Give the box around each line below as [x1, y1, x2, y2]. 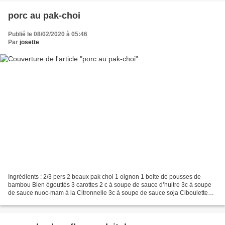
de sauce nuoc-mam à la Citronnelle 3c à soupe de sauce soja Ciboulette [8, 189, 208, 196]
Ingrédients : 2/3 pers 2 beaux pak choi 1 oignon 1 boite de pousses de [8, 173, 201, 180]
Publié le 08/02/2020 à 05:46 [8, 31, 87, 38]
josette [20, 39, 39, 46]
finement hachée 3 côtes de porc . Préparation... [8, 197, 138, 204]
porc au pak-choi [8, 11, 80, 21]
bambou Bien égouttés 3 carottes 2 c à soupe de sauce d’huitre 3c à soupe [8, 181, 211, 188]
